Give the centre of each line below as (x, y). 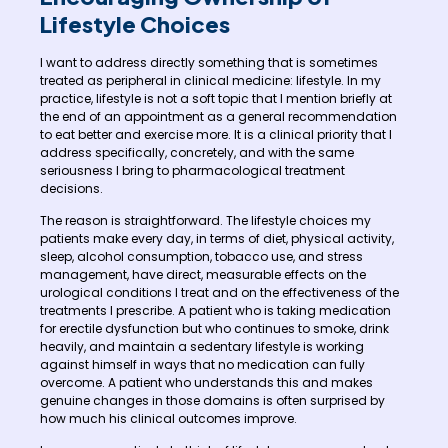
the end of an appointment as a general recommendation (218, 116)
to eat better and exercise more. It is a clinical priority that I (216, 134)
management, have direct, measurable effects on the (203, 274)
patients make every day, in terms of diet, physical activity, (217, 238)
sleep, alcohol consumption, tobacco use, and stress (201, 256)
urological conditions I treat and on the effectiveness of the (219, 292)
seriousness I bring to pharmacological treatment (192, 170)
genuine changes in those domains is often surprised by (212, 400)
